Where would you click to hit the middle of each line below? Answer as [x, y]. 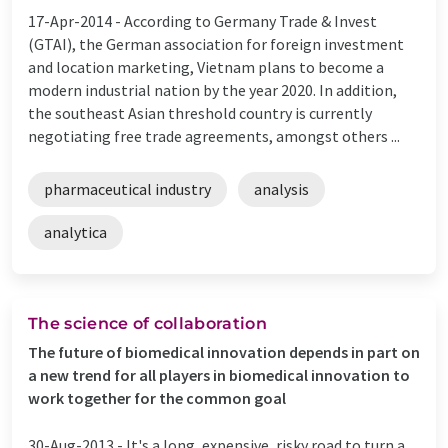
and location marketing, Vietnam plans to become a [206, 66]
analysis [281, 188]
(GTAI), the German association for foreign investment [216, 43]
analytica [75, 231]
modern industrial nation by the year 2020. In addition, [212, 89]
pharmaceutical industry [127, 188]
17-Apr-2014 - [76, 20]
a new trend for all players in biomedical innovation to [219, 374]
